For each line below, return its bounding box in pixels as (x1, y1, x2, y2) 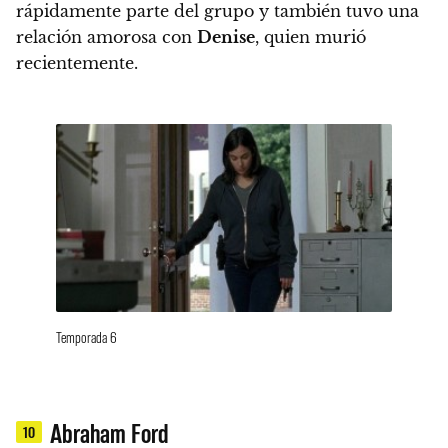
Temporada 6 (56, 326, 117, 346)
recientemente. (16, 52, 138, 73)
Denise (197, 26, 255, 47)
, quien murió (255, 26, 366, 47)
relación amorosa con (16, 26, 197, 47)
